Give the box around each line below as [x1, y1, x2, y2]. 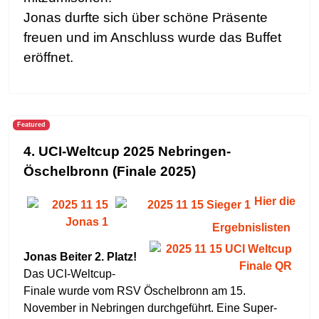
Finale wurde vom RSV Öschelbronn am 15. [23, 285, 246, 297]
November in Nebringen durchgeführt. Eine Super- [23, 302, 277, 314]
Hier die [254, 195, 296, 207]
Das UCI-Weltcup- [23, 268, 115, 280]
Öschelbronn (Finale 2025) [23, 164, 196, 179]
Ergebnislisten [212, 221, 291, 234]
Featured [16, 121, 46, 129]
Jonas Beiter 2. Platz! [23, 251, 137, 263]
